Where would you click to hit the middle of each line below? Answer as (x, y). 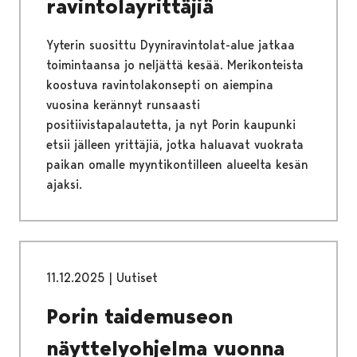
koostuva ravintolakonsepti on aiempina (160, 85)
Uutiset (137, 278)
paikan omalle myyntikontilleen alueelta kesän (177, 165)
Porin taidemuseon (139, 317)
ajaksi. (64, 185)
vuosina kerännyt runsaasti (123, 105)
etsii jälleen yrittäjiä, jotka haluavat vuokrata (175, 145)
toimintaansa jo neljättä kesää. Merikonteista (175, 65)
